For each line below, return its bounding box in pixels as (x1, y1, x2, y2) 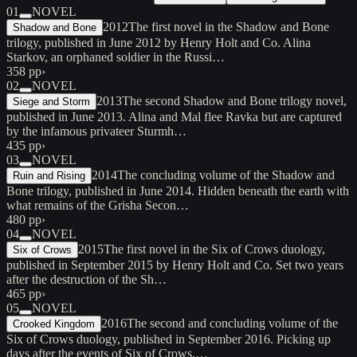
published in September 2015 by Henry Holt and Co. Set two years (6, 257, 343, 272)
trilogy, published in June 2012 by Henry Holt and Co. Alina (6, 35, 311, 49)
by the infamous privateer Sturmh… (6, 124, 186, 138)
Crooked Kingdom (13, 317, 95, 330)
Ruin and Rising (13, 169, 85, 182)
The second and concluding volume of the (127, 316, 338, 330)
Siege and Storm (13, 95, 90, 108)
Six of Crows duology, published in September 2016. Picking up (6, 331, 331, 346)
